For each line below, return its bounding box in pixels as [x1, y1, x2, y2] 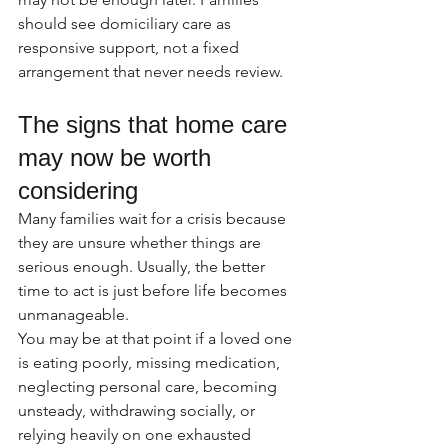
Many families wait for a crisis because [18, 209, 290, 228]
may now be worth [18, 144, 218, 171]
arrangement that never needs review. [18, 62, 283, 81]
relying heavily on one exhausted [18, 425, 255, 444]
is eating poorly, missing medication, [18, 353, 284, 372]
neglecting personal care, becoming [18, 377, 281, 396]
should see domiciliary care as [18, 14, 235, 33]
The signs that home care [18, 111, 294, 138]
